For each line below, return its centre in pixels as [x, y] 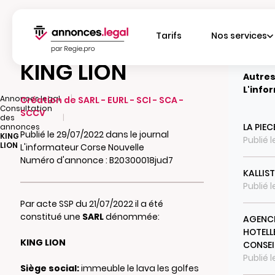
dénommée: [131, 217]
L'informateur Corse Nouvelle [82, 147]
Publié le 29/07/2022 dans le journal [94, 134]
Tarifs [169, 36]
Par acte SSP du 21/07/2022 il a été [91, 204]
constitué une [51, 217]
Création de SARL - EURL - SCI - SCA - [102, 100]
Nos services [239, 36]
